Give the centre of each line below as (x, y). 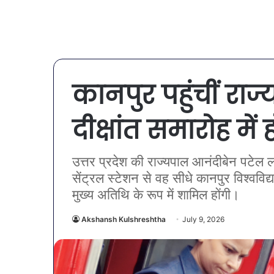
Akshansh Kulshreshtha (124, 219)
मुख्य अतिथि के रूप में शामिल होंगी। (156, 194)
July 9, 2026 (203, 219)
